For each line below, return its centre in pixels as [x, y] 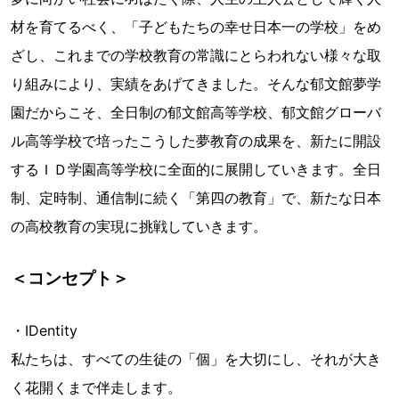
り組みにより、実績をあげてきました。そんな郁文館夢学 [196, 84]
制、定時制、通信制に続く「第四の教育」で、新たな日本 [196, 198]
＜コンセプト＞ [70, 278]
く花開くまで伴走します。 [96, 387]
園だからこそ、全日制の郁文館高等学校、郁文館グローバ [196, 112]
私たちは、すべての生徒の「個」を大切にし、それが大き [196, 359]
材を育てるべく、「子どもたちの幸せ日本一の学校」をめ [196, 27]
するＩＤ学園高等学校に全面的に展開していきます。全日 [196, 169]
